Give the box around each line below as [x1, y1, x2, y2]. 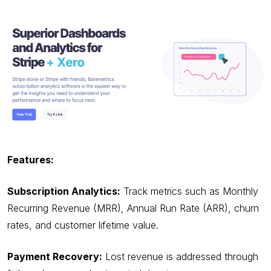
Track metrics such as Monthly [120, 184, 258, 197]
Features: [7, 153, 56, 166]
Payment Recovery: [7, 250, 102, 263]
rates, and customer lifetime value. [7, 218, 158, 231]
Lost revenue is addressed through [102, 250, 258, 263]
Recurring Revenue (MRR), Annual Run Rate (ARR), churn [7, 201, 259, 214]
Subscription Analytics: [7, 184, 120, 197]
